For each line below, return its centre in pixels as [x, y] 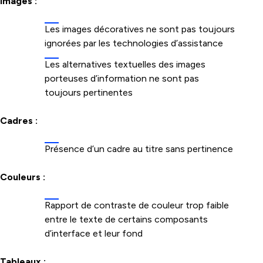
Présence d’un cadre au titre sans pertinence [139, 149]
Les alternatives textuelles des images [125, 64]
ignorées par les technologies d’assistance [134, 43]
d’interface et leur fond [94, 233]
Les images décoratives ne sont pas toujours [140, 29]
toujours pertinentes [89, 92]
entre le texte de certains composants [126, 219]
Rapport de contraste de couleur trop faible [137, 205]
